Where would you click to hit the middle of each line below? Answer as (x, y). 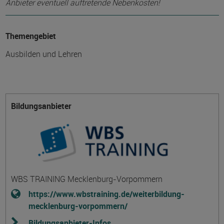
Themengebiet (30, 36)
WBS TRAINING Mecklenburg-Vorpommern (86, 179)
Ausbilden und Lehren (43, 54)
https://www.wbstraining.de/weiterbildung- (106, 194)
